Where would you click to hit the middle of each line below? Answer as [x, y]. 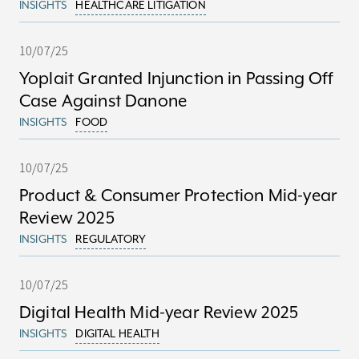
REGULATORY [111, 239]
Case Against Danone [103, 101]
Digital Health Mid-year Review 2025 [159, 313]
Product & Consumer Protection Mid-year [179, 196]
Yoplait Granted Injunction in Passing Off [177, 79]
